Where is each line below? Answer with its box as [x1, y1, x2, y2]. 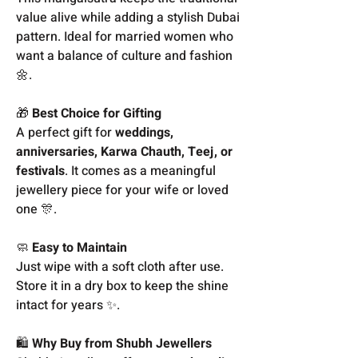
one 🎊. [16, 199, 57, 219]
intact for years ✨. [16, 295, 120, 315]
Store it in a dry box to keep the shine [16, 276, 229, 296]
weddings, [115, 122, 173, 142]
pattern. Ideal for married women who [16, 26, 233, 46]
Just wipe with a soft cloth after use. [16, 257, 224, 276]
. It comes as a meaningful [65, 161, 216, 181]
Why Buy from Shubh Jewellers [32, 333, 212, 353]
